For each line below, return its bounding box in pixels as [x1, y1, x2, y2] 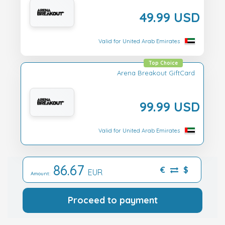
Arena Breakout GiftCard [117, 68, 195, 77]
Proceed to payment [67, 194, 158, 206]
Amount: [31, 170, 53, 177]
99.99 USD [140, 98, 200, 115]
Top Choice [149, 59, 178, 66]
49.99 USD [139, 9, 200, 25]
